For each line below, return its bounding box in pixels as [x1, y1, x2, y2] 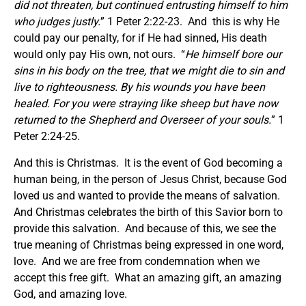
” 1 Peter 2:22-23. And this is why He [100, 14, 279, 28]
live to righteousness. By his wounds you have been [14, 80, 265, 94]
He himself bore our [185, 47, 281, 61]
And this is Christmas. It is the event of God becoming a [14, 156, 283, 169]
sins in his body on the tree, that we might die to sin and [14, 64, 284, 77]
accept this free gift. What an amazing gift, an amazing [14, 270, 281, 284]
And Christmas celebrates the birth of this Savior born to [14, 205, 283, 219]
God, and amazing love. [14, 287, 127, 301]
